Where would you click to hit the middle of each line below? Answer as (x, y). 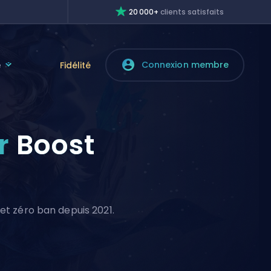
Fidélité (76, 65)
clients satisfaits (192, 12)
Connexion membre (185, 65)
